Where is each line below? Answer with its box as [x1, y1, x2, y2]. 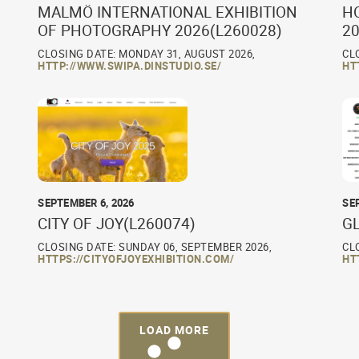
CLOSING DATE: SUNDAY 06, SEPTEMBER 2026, [38, 240, 272, 255]
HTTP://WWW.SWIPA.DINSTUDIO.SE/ [38, 58, 222, 74]
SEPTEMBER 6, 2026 [38, 196, 135, 211]
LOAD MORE [139, 322, 209, 338]
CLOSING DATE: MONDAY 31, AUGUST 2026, [38, 46, 256, 62]
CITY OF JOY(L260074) [38, 213, 196, 235]
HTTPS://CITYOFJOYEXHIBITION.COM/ [38, 252, 235, 267]
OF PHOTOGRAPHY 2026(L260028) [38, 20, 283, 42]
